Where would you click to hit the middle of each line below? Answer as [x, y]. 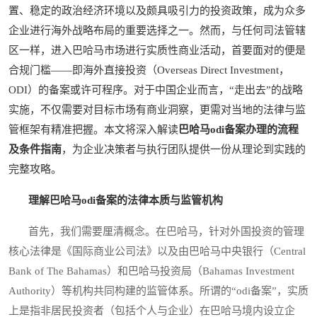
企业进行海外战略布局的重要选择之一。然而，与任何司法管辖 [157, 31]
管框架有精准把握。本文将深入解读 [93, 130]
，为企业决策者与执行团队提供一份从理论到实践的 [184, 150]
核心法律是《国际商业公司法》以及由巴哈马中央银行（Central [157, 252]
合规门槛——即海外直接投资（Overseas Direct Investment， [149, 70]
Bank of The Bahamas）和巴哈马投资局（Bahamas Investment [151, 271]
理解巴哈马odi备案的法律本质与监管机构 [126, 201]
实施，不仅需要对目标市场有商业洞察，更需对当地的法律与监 [157, 110]
